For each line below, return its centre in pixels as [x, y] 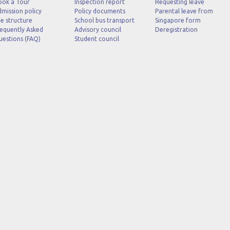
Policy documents [100, 11]
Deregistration [176, 30]
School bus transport [104, 20]
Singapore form [178, 20]
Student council [97, 39]
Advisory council [98, 30]
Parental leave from [184, 11]
